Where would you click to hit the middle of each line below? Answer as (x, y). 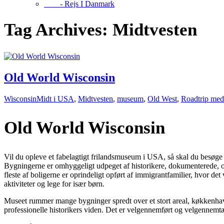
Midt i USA (55, 98)
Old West (162, 98)
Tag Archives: (58, 30)
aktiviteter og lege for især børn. (54, 183)
